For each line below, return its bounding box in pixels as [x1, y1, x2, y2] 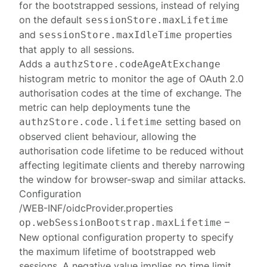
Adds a [19, 58, 54, 70]
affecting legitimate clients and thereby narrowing [19, 159, 246, 171]
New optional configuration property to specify [19, 231, 234, 243]
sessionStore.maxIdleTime [39, 29, 182, 41]
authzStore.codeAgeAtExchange [54, 58, 221, 70]
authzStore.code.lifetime [19, 116, 163, 128]
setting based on [162, 116, 241, 128]
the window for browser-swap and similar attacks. [19, 173, 246, 185]
